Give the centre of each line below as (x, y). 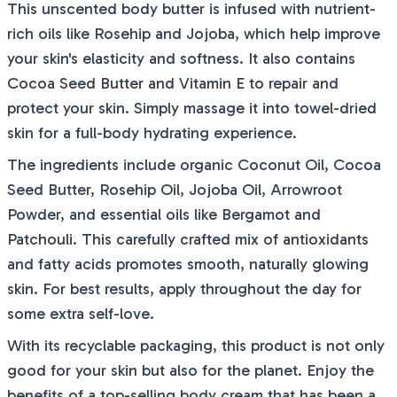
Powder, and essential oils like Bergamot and (164, 214)
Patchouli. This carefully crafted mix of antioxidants (188, 239)
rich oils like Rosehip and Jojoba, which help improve (194, 34)
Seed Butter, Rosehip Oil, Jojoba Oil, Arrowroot (175, 190)
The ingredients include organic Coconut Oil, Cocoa (194, 165)
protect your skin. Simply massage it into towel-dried (192, 108)
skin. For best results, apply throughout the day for (184, 289)
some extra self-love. (81, 314)
